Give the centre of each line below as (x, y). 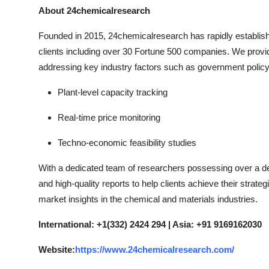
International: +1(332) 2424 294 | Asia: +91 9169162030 (150, 224)
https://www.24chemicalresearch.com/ (155, 249)
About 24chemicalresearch (94, 11)
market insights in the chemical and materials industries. (148, 199)
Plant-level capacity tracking (113, 92)
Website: (57, 249)
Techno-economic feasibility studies (127, 143)
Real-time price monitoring (109, 117)
